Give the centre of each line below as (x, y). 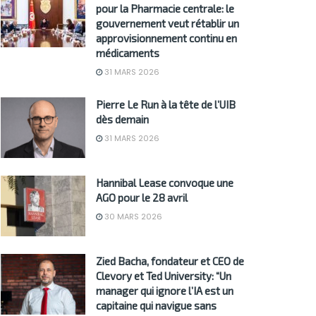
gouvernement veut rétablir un (168, 24)
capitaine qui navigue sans (156, 305)
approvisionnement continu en (166, 38)
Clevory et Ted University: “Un (164, 275)
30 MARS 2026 (132, 217)
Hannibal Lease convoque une (165, 183)
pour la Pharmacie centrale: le (165, 9)
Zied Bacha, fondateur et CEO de (170, 261)
